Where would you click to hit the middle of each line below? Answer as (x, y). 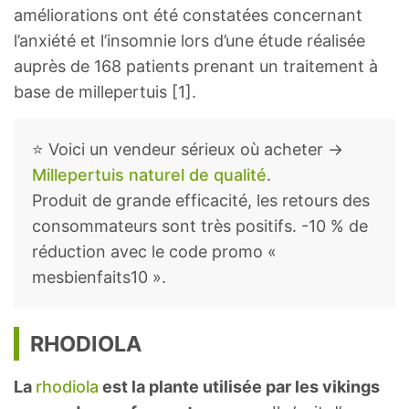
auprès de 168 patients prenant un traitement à (196, 67)
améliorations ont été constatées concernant (188, 16)
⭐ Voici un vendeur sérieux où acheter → (188, 150)
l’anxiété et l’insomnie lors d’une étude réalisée (189, 41)
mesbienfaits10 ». (99, 278)
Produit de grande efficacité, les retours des (201, 201)
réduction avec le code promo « (154, 252)
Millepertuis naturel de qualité (149, 175)
